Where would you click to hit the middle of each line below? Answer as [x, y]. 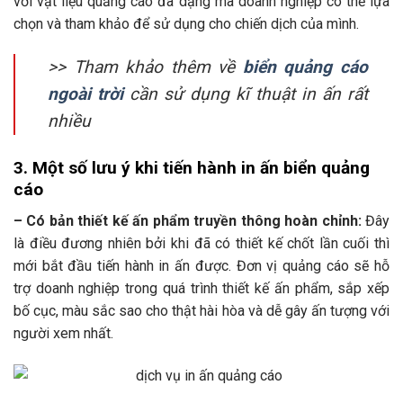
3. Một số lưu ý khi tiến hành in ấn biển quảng [192, 168]
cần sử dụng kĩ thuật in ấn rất [246, 94]
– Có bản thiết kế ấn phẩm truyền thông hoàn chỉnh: [188, 220]
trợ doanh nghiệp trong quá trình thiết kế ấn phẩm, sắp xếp [201, 288]
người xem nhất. [63, 333]
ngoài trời [85, 94]
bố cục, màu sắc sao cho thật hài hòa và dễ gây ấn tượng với [201, 310]
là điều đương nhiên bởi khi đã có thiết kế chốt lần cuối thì [201, 243]
